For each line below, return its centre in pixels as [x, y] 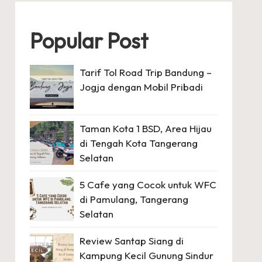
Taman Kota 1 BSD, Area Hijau [145, 128]
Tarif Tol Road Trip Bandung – [145, 72]
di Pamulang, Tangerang [134, 199]
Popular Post [89, 40]
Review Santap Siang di [131, 240]
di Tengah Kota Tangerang [138, 143]
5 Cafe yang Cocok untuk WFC [148, 184]
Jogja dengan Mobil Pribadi [141, 87]
